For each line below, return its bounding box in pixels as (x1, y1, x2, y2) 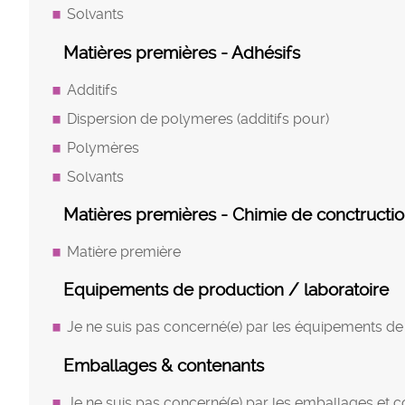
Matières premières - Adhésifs (63, 42, 300, 63)
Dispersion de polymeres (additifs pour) (67, 109, 329, 127)
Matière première (67, 243, 181, 261)
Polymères (67, 138, 139, 156)
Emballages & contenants (63, 354, 264, 376)
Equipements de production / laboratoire (63, 279, 389, 301)
